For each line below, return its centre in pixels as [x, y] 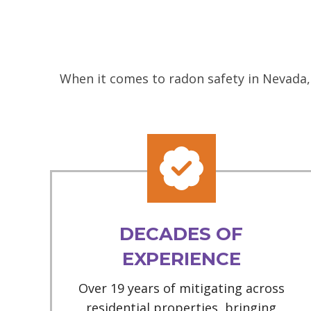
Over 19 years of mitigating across [181, 288]
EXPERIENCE [181, 259]
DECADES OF [182, 234]
